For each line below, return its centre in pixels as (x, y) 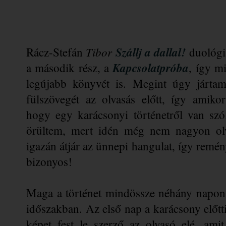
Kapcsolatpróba (151, 67)
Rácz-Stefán (56, 52)
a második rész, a (70, 67)
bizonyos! (49, 161)
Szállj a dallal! (151, 52)
